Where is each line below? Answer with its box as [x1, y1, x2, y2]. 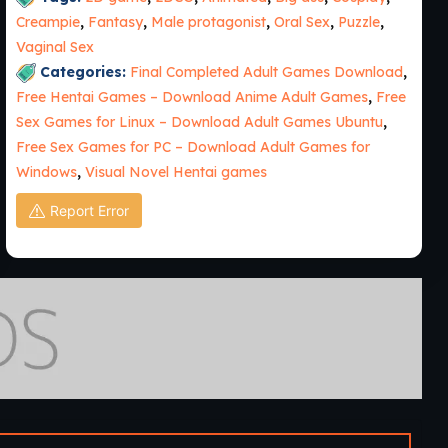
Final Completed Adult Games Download [130, 62, 403, 81]
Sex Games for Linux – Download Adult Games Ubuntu [16, 113, 383, 132]
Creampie [16, 12, 80, 31]
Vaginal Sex [16, 37, 94, 56]
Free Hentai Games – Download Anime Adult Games [16, 88, 368, 107]
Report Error [50, 202, 129, 220]
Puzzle [338, 12, 380, 31]
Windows [16, 163, 77, 182]
